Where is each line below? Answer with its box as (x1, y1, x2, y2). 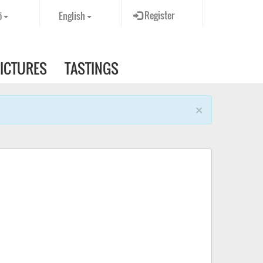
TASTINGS (65, 58, 119, 79)
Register (143, 8, 174, 22)
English (59, 9, 87, 23)
